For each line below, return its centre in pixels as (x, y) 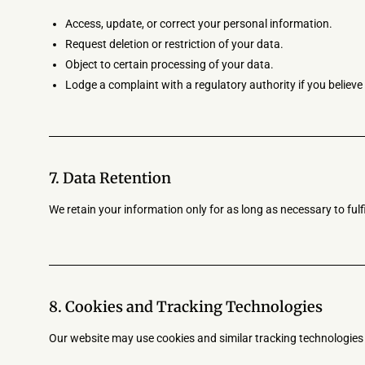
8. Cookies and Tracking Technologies (186, 307)
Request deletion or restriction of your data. (174, 44)
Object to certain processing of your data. (169, 64)
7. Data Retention (110, 178)
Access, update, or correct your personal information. (199, 24)
